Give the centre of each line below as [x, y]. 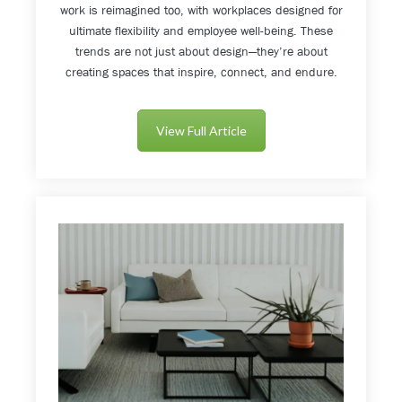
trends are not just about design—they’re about [201, 52]
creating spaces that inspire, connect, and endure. [201, 72]
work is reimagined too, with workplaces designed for [201, 10]
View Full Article [201, 131]
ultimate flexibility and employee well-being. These [201, 31]
